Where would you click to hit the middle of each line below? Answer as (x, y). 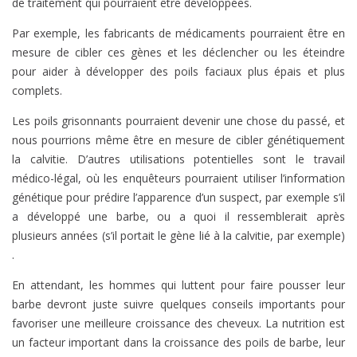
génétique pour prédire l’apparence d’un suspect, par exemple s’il (178, 198)
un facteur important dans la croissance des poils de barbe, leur (178, 343)
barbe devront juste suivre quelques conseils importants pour (178, 304)
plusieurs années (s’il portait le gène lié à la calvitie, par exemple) (178, 236)
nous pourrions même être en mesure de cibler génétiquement (178, 140)
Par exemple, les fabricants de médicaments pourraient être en (178, 33)
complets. (37, 91)
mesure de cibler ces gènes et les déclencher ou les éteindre (178, 53)
